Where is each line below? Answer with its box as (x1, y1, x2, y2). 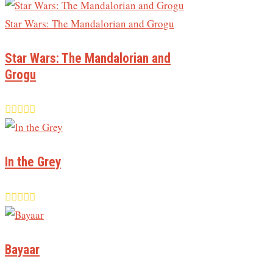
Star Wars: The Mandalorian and (5, 50, 171, 66)
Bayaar (5, 241, 40, 257)
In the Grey (5, 154, 61, 170)
